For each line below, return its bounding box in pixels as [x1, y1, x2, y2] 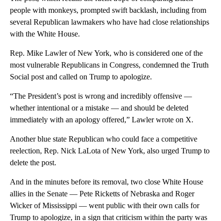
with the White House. [10, 29, 80, 38]
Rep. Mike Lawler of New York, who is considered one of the [10, 48, 203, 57]
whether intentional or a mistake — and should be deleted [10, 103, 188, 112]
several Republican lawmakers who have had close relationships [10, 17, 209, 26]
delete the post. [10, 158, 56, 167]
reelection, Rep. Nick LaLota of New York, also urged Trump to [10, 146, 210, 155]
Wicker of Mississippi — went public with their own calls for [10, 201, 199, 210]
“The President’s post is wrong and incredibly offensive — [10, 91, 192, 100]
